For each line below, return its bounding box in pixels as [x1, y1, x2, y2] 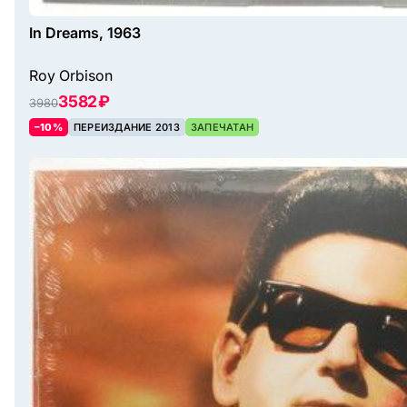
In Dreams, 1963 [29, 24, 141, 43]
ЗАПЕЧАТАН [190, 121, 254, 134]
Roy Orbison [29, 66, 113, 85]
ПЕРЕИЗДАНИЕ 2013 [73, 121, 180, 134]
